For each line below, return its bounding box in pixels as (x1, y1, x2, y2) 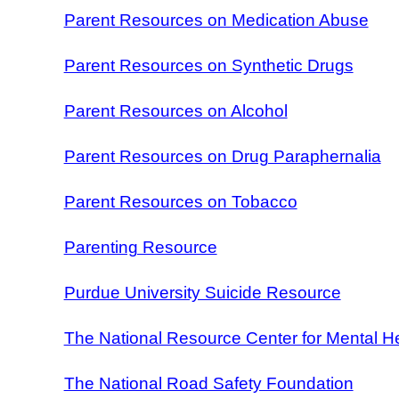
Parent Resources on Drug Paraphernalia (63, 146, 381, 166)
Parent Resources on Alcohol (63, 101, 288, 120)
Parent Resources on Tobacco (63, 191, 297, 211)
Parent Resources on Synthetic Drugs (63, 55, 354, 75)
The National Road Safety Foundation (63, 373, 354, 393)
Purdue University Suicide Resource (63, 282, 341, 302)
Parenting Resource (63, 237, 217, 256)
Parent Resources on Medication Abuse (63, 10, 369, 29)
